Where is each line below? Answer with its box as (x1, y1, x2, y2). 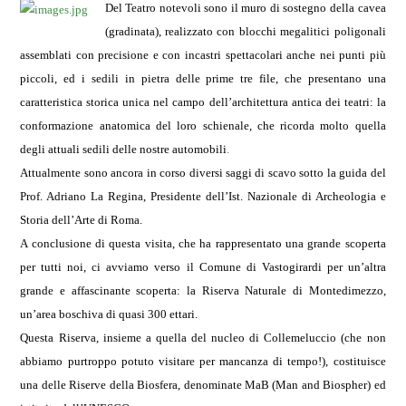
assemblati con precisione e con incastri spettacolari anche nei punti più (20, 48, 386, 62)
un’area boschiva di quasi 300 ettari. (20, 307, 198, 321)
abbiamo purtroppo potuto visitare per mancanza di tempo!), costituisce (20, 354, 386, 368)
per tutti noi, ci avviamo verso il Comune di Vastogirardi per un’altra (20, 260, 386, 274)
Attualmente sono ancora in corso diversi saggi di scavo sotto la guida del (20, 166, 386, 179)
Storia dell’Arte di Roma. (20, 213, 143, 227)
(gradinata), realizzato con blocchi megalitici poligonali (104, 24, 386, 38)
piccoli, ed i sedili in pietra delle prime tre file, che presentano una (20, 72, 386, 85)
